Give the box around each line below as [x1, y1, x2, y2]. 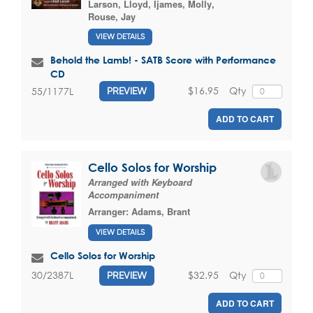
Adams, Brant [131, 205, 190, 219]
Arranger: [88, 205, 131, 219]
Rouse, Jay [88, 9, 136, 23]
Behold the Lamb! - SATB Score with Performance [50, 54, 276, 66]
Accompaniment [88, 188, 159, 202]
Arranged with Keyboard [88, 175, 192, 189]
